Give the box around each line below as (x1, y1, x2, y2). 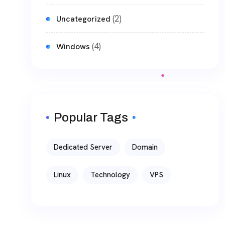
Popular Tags (54, 110, 128, 124)
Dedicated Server (54, 142, 113, 152)
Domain (132, 142, 158, 152)
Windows (56, 41, 90, 52)
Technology (90, 169, 130, 180)
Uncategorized (56, 13, 110, 24)
